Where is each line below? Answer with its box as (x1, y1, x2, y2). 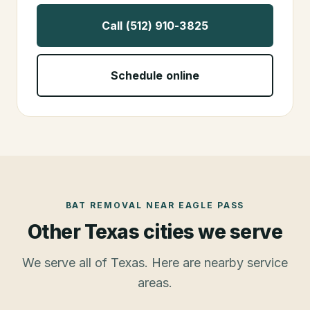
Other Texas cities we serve (27, 220, 283, 244)
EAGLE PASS (179, 200, 245, 211)
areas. (138, 275, 172, 291)
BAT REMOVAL (65, 200, 143, 211)
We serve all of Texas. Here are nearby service (22, 255, 288, 271)
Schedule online (110, 69, 200, 83)
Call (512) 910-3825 (102, 19, 208, 33)
